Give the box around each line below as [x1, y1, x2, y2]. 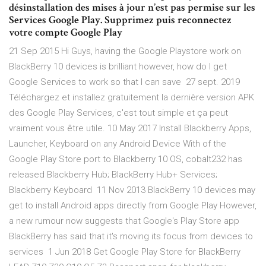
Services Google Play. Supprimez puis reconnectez [9, 13, 232, 27]
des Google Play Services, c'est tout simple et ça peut [9, 107, 228, 119]
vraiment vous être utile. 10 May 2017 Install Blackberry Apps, [9, 123, 251, 134]
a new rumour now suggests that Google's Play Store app [9, 216, 239, 227]
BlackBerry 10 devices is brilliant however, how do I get [9, 61, 227, 72]
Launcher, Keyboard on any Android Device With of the [9, 138, 226, 150]
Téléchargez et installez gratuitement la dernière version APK [9, 92, 254, 103]
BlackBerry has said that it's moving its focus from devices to [9, 231, 253, 242]
